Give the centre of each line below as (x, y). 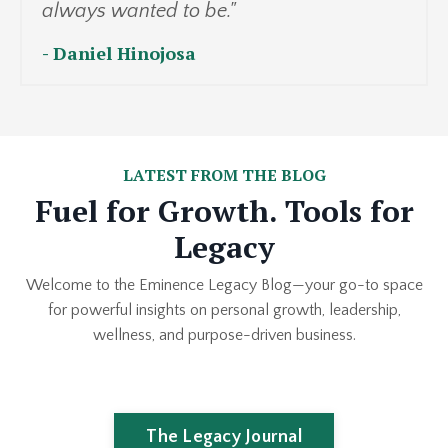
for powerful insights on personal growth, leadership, (224, 309)
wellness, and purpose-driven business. (224, 334)
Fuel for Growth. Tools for (224, 210)
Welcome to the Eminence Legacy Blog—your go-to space (224, 284)
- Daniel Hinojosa (119, 52)
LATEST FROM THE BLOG (224, 174)
